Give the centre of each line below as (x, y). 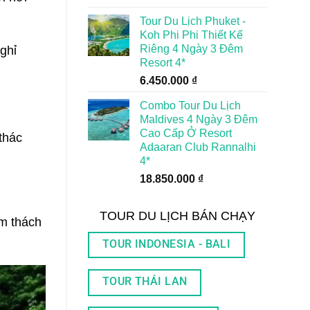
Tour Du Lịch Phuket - (193, 21)
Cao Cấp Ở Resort (186, 133)
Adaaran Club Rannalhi (198, 147)
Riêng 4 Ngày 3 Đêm (191, 48)
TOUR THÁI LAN (145, 281)
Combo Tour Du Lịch (190, 105)
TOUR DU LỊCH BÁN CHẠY (177, 216)
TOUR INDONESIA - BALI (166, 244)
